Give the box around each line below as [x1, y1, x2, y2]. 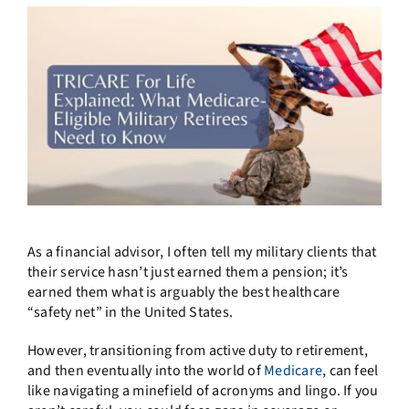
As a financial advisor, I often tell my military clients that [26, 242, 377, 263]
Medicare [264, 361, 323, 382]
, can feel [322, 361, 379, 382]
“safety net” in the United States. [26, 302, 234, 323]
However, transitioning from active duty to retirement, [26, 341, 368, 362]
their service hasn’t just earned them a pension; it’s [26, 262, 349, 283]
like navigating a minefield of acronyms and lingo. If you [26, 381, 379, 402]
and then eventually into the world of [26, 361, 265, 382]
